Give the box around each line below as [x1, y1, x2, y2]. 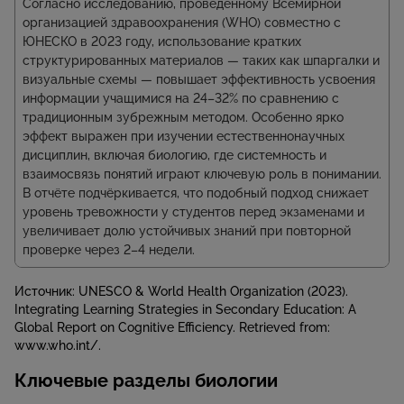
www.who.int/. [14, 338, 101, 353]
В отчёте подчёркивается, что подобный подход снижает [23, 186, 369, 201]
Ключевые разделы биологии [14, 370, 278, 392]
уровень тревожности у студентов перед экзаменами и [23, 205, 364, 220]
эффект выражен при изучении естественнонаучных [23, 129, 344, 144]
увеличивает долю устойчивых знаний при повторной [23, 224, 351, 239]
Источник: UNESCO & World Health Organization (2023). [14, 284, 348, 299]
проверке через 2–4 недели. [23, 243, 195, 258]
